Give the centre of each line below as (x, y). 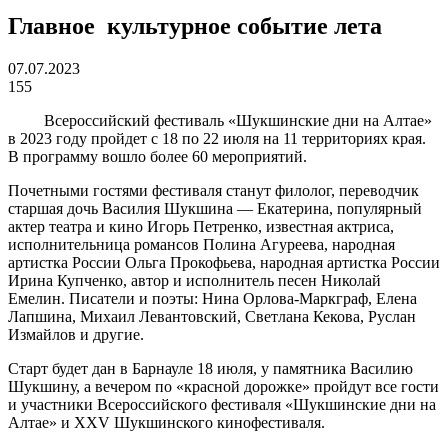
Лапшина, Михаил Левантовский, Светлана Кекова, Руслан (212, 316)
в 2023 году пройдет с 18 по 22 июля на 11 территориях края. (217, 138)
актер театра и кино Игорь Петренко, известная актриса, (201, 226)
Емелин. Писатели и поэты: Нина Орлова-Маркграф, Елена (212, 298)
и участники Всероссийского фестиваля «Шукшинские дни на (222, 404)
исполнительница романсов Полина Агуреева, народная (201, 244)
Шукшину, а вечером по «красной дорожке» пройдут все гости (223, 386)
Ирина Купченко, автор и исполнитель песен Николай (194, 280)
